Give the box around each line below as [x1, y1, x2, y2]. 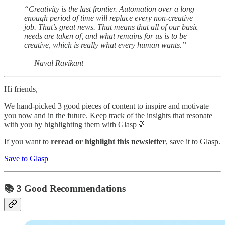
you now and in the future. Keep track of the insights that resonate [4, 110, 212, 120]
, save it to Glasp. [166, 137, 220, 146]
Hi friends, [4, 84, 38, 93]
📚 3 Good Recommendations [4, 183, 126, 194]
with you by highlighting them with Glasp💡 [4, 120, 145, 129]
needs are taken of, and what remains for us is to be [24, 31, 187, 40]
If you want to [4, 137, 51, 146]
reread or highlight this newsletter [51, 137, 166, 146]
